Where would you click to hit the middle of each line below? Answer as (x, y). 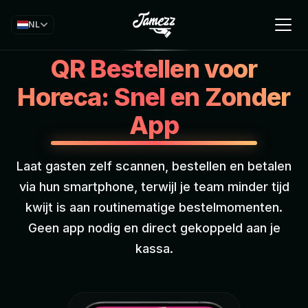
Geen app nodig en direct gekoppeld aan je (154, 228)
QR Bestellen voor (154, 69)
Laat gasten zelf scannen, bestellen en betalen (154, 166)
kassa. (154, 249)
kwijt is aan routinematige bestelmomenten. (154, 207)
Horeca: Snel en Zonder (154, 97)
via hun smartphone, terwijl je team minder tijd (154, 187)
